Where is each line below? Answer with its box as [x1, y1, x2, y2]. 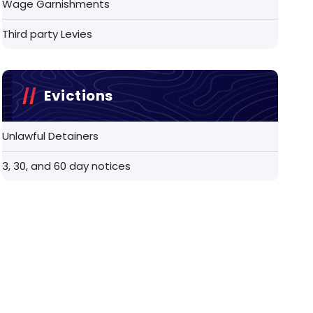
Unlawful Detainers [2, 128, 99, 143]
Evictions [44, 85, 113, 105]
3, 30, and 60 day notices [2, 158, 131, 173]
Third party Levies [2, 26, 93, 41]
